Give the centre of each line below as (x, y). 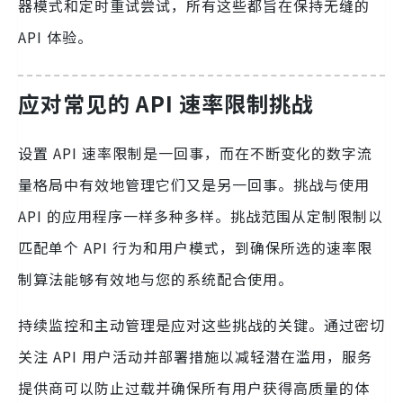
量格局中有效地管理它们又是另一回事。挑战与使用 (194, 184)
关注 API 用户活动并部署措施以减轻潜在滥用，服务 (195, 356)
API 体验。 (55, 36)
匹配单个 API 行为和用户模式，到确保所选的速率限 (195, 247)
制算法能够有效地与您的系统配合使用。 (156, 278)
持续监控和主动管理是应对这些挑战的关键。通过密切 (201, 324)
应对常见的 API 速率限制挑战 (166, 103)
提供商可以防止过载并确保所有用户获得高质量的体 (194, 387)
